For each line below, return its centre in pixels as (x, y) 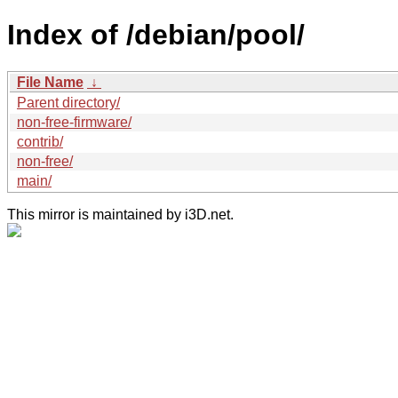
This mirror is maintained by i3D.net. (120, 214)
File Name (50, 82)
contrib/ (40, 141)
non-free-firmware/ (74, 122)
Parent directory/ (68, 102)
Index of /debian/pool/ (156, 35)
